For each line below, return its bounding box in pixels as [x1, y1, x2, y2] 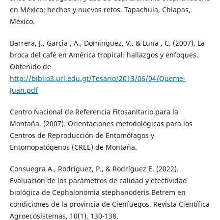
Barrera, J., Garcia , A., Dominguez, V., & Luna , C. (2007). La [9, 38, 205, 48]
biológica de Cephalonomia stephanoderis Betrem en [9, 188, 186, 197]
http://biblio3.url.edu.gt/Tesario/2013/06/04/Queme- [9, 74, 186, 83]
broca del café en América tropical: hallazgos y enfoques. [9, 50, 198, 60]
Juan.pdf [9, 85, 38, 95]
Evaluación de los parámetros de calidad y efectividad [9, 176, 187, 186]
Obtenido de [9, 62, 51, 72]
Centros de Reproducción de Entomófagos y [9, 131, 154, 140]
